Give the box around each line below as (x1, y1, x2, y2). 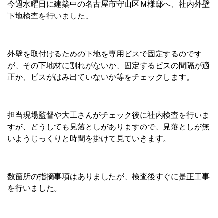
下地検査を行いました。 (7, 12, 93, 20)
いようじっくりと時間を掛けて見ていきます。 (7, 134, 171, 143)
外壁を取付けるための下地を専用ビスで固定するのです (7, 50, 202, 58)
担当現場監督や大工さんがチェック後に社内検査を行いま (7, 111, 210, 119)
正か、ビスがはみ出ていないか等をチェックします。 (7, 73, 194, 81)
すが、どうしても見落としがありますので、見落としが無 (7, 123, 210, 131)
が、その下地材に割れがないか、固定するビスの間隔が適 (7, 61, 210, 70)
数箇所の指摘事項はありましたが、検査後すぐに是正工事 (7, 172, 210, 181)
